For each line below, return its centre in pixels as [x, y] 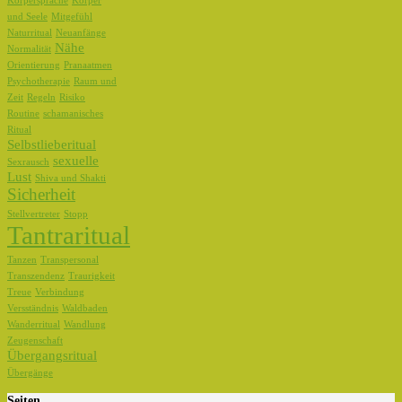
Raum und [95, 82]
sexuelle [76, 161]
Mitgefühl [72, 17]
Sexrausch [28, 162]
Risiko [72, 98]
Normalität [29, 49]
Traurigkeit [92, 276]
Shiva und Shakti [70, 179]
